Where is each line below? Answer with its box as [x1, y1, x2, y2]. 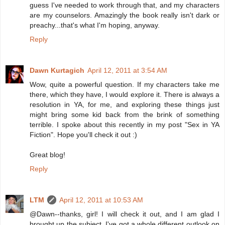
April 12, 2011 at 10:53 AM [59, 196, 143, 204]
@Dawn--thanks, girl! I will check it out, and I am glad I [30, 210, 219, 218]
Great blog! [30, 151, 65, 159]
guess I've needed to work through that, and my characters [30, 1, 219, 10]
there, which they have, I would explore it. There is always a [30, 90, 219, 99]
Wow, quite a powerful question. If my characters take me [30, 80, 219, 89]
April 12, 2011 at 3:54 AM [87, 66, 167, 75]
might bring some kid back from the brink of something [30, 110, 219, 119]
